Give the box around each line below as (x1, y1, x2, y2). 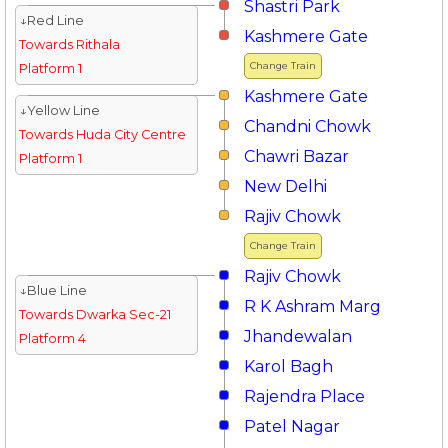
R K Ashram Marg (244, 296, 381, 316)
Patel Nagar (244, 416, 340, 436)
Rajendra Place (244, 386, 365, 406)
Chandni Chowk (244, 116, 371, 136)
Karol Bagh (244, 356, 333, 376)
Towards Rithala (18, 36, 120, 52)
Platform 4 (18, 330, 86, 346)
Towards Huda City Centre (18, 126, 186, 142)
